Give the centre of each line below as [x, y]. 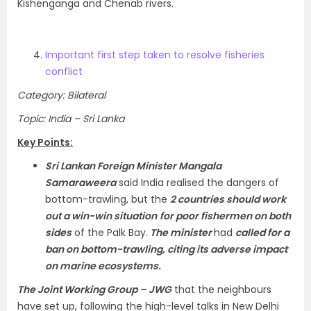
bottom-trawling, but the [108, 199]
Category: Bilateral [61, 95]
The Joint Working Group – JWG [94, 289]
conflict [64, 72]
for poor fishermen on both [225, 216]
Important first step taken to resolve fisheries [155, 55]
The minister [181, 233]
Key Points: [45, 142]
